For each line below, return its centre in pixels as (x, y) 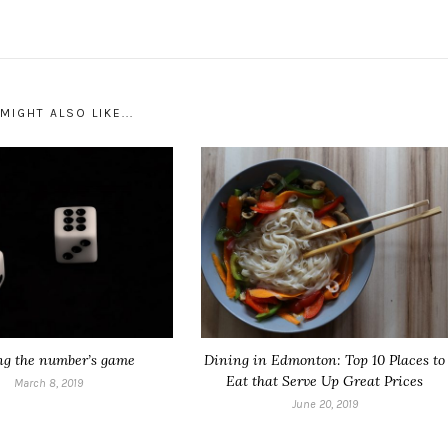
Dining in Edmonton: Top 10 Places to (325, 359)
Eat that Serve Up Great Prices (325, 380)
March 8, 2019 (49, 382)
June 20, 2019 (324, 403)
